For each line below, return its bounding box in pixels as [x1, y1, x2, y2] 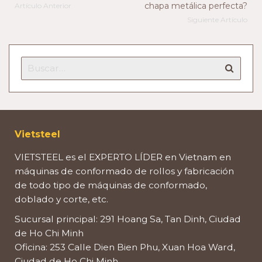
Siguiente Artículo [187, 15, 247, 24]
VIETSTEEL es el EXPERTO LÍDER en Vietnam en [15, 151, 231, 163]
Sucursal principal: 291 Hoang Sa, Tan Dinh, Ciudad [15, 213, 241, 225]
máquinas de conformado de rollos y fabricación [15, 165, 234, 177]
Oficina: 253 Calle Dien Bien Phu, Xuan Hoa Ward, [15, 241, 235, 253]
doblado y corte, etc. [15, 193, 108, 205]
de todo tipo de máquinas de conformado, [15, 179, 207, 191]
